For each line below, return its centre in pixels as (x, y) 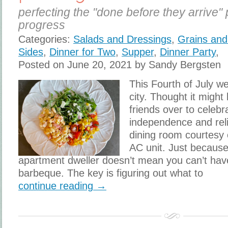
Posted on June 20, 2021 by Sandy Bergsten (120, 64)
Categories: (46, 39)
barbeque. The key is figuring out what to (111, 173)
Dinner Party (188, 52)
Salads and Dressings (122, 39)
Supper (138, 52)
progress (42, 25)
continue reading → (62, 186)
